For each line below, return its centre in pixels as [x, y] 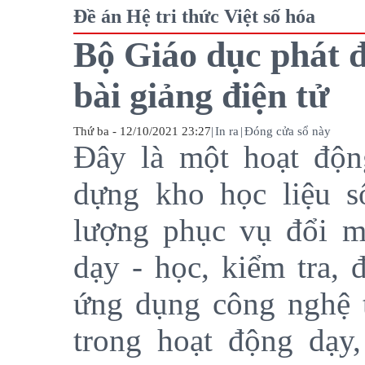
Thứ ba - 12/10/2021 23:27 [142, 131]
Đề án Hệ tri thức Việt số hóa [194, 16]
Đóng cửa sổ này [288, 131]
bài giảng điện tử [201, 95]
